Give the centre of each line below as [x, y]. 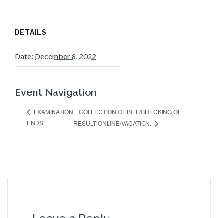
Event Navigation [56, 92]
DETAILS [31, 32]
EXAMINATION [53, 112]
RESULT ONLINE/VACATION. [113, 123]
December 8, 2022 [65, 56]
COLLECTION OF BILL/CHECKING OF [130, 111]
